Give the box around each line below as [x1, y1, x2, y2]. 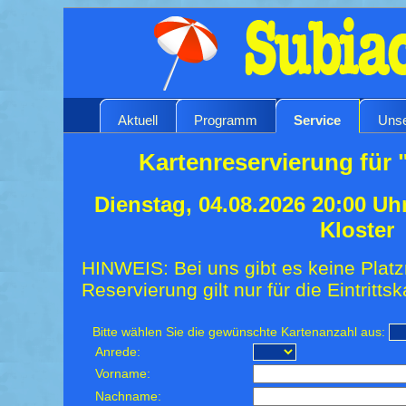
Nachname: [95, 389, 162, 403]
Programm [194, 111, 257, 128]
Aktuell [118, 111, 158, 128]
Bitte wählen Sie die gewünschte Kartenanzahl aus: [92, 324, 386, 339]
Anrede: [95, 344, 141, 359]
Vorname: [95, 366, 151, 381]
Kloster [320, 217, 394, 242]
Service [294, 111, 341, 128]
